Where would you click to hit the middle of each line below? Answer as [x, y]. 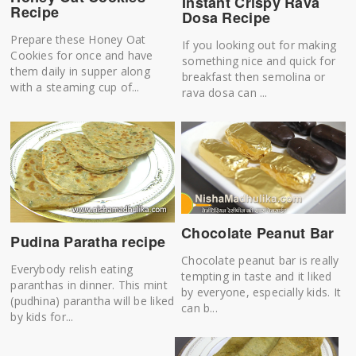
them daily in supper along [80, 72]
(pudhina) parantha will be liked [93, 301]
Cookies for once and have [82, 56]
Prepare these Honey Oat [78, 40]
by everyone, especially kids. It [261, 292]
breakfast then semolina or [254, 76]
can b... [199, 308]
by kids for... [42, 317]
